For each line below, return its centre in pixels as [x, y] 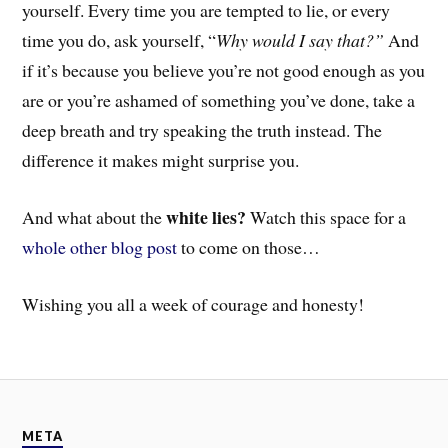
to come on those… [251, 247]
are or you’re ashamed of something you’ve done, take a [219, 100]
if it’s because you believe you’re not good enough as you [224, 70]
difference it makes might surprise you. [161, 160]
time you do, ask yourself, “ [119, 40]
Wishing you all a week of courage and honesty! [193, 303]
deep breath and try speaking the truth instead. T [194, 130]
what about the [112, 217]
